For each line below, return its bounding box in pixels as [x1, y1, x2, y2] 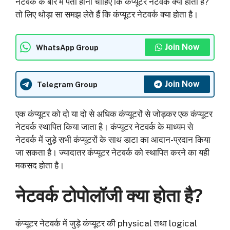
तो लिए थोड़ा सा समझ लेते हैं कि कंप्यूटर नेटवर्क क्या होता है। [15, 9, 198, 20]
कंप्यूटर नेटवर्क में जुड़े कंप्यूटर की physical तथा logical [15, 218, 197, 228]
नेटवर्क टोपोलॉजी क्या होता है [15, 185, 193, 206]
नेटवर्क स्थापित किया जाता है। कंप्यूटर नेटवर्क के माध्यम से [15, 122, 193, 132]
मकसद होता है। [15, 160, 64, 171]
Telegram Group [37, 80, 98, 89]
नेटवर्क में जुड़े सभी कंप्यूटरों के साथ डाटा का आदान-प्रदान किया [15, 135, 210, 145]
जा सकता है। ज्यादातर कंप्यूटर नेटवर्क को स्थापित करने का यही [15, 147, 209, 158]
